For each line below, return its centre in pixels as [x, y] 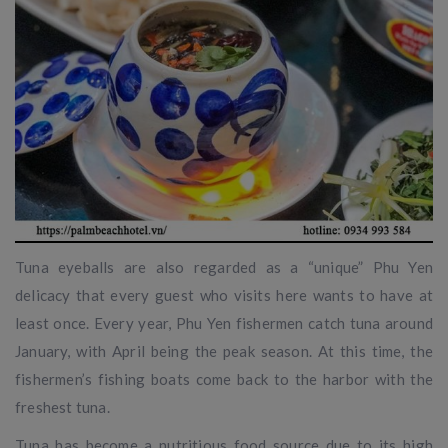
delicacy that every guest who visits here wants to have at [224, 294]
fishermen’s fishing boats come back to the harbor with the [224, 378]
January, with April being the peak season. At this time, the [224, 350]
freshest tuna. [62, 406]
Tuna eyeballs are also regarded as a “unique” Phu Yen [224, 266]
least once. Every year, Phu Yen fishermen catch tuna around [224, 322]
